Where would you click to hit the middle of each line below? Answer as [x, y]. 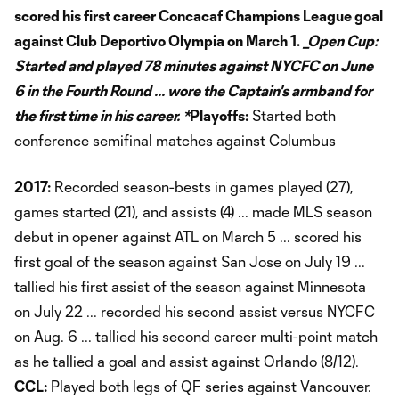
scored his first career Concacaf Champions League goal [199, 16]
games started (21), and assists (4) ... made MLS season [193, 212]
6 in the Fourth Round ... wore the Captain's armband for [193, 91]
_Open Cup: [340, 41]
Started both [292, 116]
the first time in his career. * [102, 116]
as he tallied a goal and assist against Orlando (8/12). [187, 362]
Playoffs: [219, 116]
